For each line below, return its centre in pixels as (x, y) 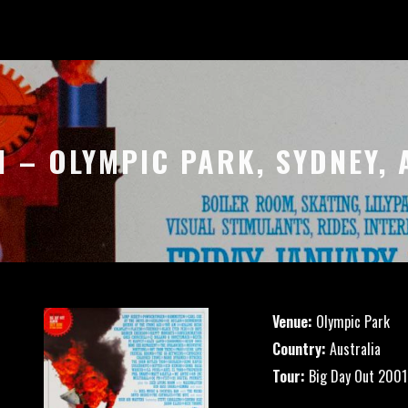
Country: (299, 349)
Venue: (292, 321)
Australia (353, 349)
